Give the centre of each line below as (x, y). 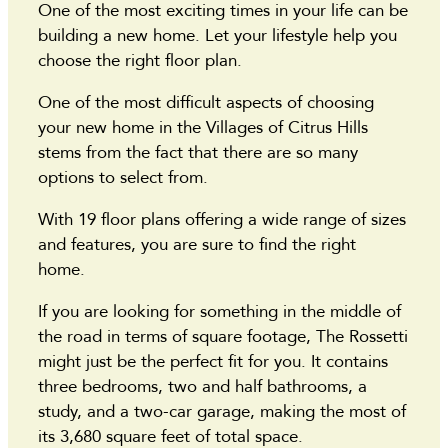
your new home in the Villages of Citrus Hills (203, 127)
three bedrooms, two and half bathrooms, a (202, 386)
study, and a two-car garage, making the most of (222, 411)
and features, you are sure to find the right (197, 244)
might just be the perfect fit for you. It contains (213, 361)
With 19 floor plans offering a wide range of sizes (222, 219)
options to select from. (125, 177)
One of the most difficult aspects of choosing (206, 102)
